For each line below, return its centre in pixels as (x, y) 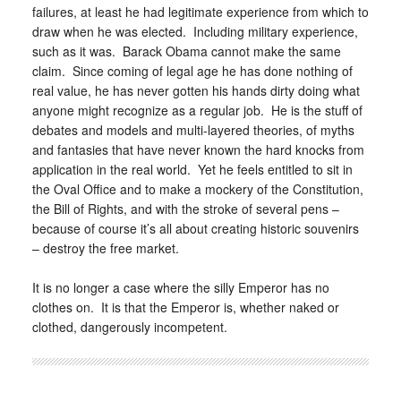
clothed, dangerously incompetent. (129, 327)
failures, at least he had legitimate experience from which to (200, 12)
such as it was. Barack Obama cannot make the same (186, 51)
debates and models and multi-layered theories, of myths (193, 130)
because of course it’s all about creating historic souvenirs (195, 228)
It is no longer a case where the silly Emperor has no (180, 287)
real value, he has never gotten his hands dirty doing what (196, 90)
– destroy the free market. (105, 248)
